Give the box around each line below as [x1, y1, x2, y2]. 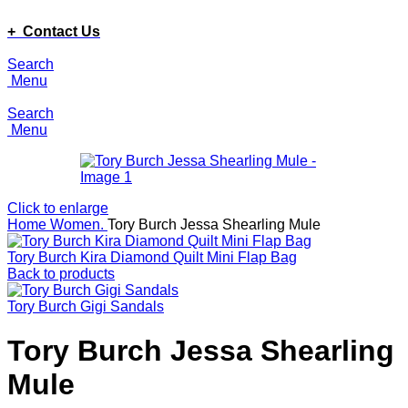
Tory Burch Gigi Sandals [7, 299, 164, 314]
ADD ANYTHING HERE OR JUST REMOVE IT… [7, 7, 331, 23]
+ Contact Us [7, 24, 100, 39]
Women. [50, 217, 107, 232]
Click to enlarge [7, 200, 108, 216]
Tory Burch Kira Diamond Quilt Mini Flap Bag [7, 250, 297, 265]
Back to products [7, 266, 115, 281]
